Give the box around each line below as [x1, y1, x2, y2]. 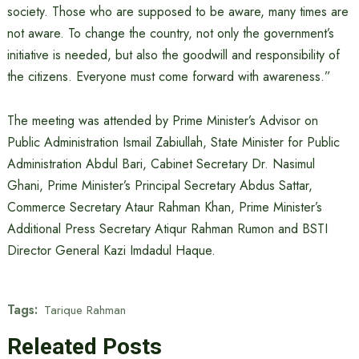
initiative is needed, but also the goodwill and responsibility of [6, 46, 340, 64]
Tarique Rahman [43, 301, 126, 319]
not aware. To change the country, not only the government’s [6, 24, 334, 42]
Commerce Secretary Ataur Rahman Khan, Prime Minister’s [6, 198, 322, 216]
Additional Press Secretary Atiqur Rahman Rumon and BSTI [6, 220, 328, 238]
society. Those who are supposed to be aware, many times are [6, 2, 349, 21]
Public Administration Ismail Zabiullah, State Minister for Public [6, 133, 340, 151]
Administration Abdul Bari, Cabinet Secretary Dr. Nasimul [6, 155, 315, 173]
